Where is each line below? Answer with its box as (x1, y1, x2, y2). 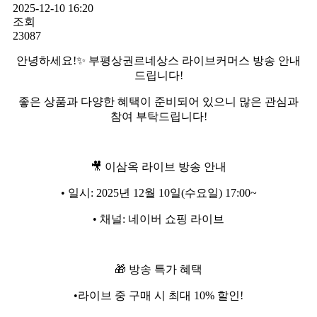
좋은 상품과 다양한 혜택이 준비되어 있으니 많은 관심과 (18, 95, 299, 108)
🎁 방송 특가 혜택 (115, 263, 202, 275)
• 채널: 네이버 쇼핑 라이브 (93, 212, 224, 225)
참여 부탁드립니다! (110, 110, 207, 122)
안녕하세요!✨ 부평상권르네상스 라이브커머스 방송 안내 (16, 54, 301, 67)
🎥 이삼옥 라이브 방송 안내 (91, 160, 226, 173)
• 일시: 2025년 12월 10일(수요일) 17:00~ (60, 186, 257, 199)
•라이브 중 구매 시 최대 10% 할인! (74, 289, 243, 301)
